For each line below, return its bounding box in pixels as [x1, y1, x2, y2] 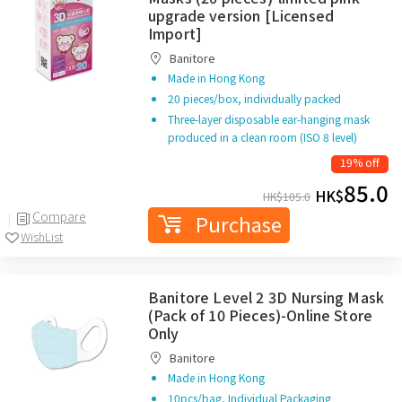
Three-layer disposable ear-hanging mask [168, 111, 370, 127]
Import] [148, 22, 203, 44]
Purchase [195, 209, 282, 238]
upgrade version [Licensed [148, 4, 335, 26]
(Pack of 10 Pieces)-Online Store [148, 304, 373, 326]
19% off [340, 154, 380, 170]
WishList [21, 227, 63, 245]
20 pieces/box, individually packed [168, 91, 341, 106]
